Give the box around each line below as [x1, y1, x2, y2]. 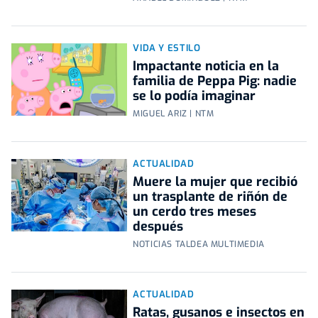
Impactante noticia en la [133, 57, 280, 75]
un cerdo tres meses [133, 203, 257, 221]
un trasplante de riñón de [133, 188, 288, 206]
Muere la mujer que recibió [133, 173, 298, 191]
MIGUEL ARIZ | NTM [133, 108, 214, 120]
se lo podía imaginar [133, 87, 256, 105]
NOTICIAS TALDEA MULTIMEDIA [133, 238, 265, 251]
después [133, 218, 184, 236]
